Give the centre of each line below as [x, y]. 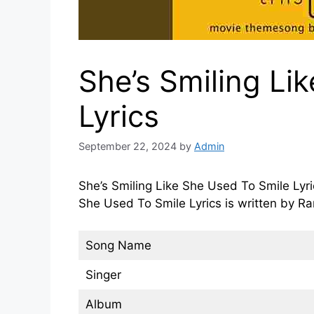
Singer [103, 274]
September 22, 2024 [128, 146]
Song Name [118, 245]
